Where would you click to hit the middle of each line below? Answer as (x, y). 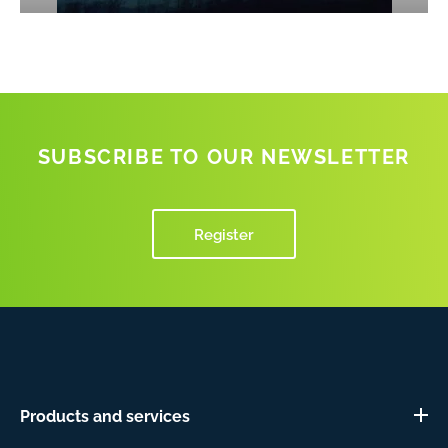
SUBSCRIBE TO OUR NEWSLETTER (224, 155)
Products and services (105, 415)
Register (224, 233)
